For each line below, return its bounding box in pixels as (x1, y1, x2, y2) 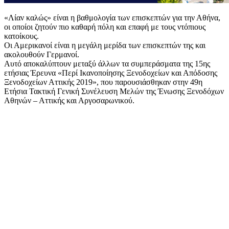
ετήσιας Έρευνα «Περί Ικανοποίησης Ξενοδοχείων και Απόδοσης (4, 68, 217, 77)
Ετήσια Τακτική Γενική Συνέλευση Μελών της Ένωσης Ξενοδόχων (4, 86, 224, 96)
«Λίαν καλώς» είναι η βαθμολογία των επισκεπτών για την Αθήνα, (4, 13, 220, 22)
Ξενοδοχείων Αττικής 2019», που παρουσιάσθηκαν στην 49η (4, 77, 202, 86)
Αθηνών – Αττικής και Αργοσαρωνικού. (4, 96, 134, 105)
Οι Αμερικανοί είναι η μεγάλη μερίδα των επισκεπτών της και (4, 40, 205, 50)
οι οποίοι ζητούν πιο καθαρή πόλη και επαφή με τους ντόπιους (4, 22, 205, 31)
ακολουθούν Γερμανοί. (4, 50, 79, 59)
